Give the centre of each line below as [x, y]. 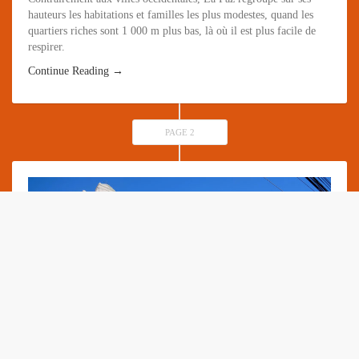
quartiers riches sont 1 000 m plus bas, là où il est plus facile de [172, 30]
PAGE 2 [179, 132]
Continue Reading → [76, 71]
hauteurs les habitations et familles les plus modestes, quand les [171, 14]
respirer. [46, 46]
